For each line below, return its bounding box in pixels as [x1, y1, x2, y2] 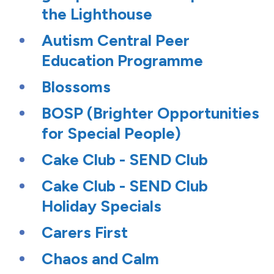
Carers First [42, 223, 128, 243]
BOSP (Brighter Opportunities [42, 103, 259, 124]
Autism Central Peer [42, 31, 190, 51]
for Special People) [42, 124, 181, 144]
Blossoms [42, 77, 111, 97]
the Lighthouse [42, 4, 152, 24]
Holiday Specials [42, 196, 161, 217]
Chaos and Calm [42, 249, 159, 269]
